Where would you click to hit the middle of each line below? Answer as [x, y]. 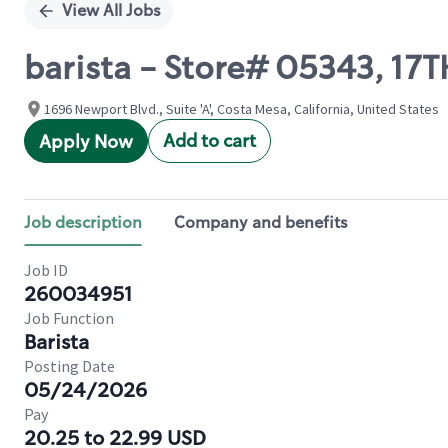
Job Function [69, 318]
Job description [83, 222]
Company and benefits [261, 222]
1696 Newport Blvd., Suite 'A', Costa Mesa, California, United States [241, 109]
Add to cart [209, 141]
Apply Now [86, 142]
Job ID [46, 270]
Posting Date [69, 366]
